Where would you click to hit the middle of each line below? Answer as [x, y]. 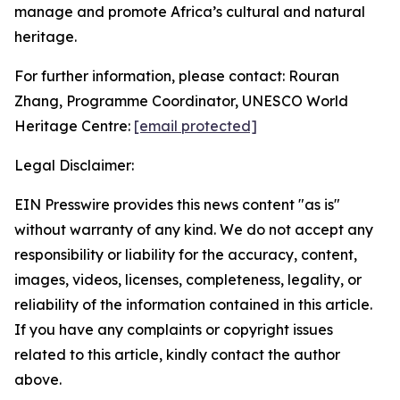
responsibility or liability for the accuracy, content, [186, 254]
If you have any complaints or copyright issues [174, 329]
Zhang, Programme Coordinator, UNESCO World [181, 101]
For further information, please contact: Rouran [177, 76]
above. [38, 379]
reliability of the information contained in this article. [193, 304]
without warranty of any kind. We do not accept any [194, 229]
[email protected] [196, 126]
